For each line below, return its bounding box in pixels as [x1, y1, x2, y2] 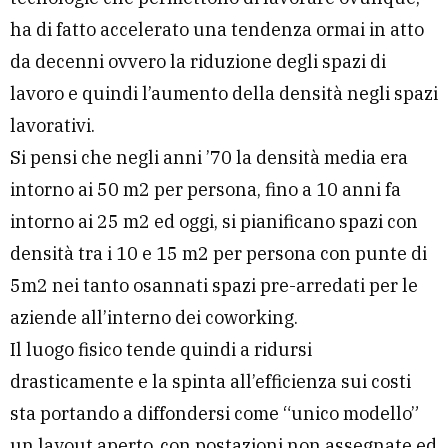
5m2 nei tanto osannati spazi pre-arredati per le [10, 274, 418, 298]
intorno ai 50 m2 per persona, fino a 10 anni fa [10, 178, 401, 202]
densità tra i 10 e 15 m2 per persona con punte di [10, 242, 427, 266]
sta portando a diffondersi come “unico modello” [10, 402, 419, 426]
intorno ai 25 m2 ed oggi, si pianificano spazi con [10, 210, 418, 234]
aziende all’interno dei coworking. [10, 306, 298, 330]
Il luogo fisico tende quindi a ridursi [10, 338, 312, 362]
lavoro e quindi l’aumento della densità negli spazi [10, 82, 438, 106]
